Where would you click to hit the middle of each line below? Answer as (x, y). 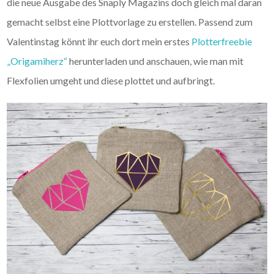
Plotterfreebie (222, 41)
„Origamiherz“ (37, 61)
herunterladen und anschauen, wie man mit (156, 61)
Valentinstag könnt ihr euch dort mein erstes (99, 41)
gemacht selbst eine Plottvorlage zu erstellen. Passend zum (130, 21)
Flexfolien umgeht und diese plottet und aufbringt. (111, 80)
